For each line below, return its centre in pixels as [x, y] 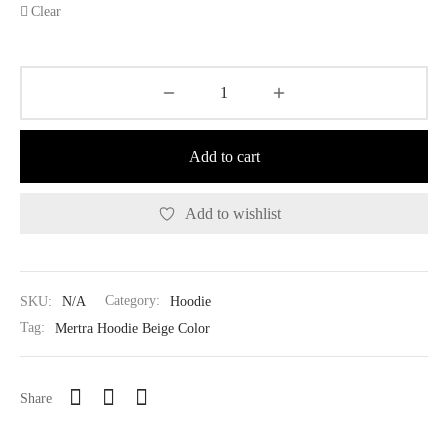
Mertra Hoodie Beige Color [132, 327]
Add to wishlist [233, 213]
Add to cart [224, 157]
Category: [134, 300]
